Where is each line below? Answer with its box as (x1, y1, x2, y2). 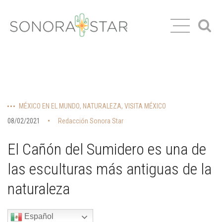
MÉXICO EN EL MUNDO (19, 102, 80, 110)
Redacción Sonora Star (58, 117, 123, 125)
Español (22, 212, 54, 221)
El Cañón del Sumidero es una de (7, 140, 206, 159)
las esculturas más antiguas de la (7, 160, 212, 178)
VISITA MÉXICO (124, 102, 166, 110)
